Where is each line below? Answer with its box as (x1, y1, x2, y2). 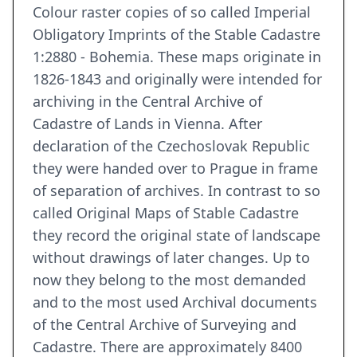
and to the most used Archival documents (33, 292, 317, 312)
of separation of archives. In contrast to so (33, 181, 320, 201)
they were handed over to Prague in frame (33, 159, 318, 178)
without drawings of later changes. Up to (33, 248, 310, 268)
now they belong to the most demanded (33, 270, 306, 290)
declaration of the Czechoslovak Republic (33, 136, 310, 156)
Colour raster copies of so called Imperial (33, 2, 311, 22)
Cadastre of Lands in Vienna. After (33, 114, 262, 134)
